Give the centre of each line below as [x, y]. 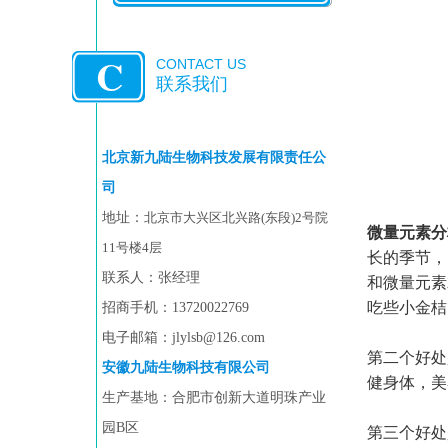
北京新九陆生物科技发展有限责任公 [214, 157]
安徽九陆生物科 [151, 367]
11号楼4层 [132, 247]
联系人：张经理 [151, 277]
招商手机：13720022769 [175, 307]
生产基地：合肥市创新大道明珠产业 [214, 397]
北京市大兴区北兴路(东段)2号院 [236, 217]
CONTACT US [201, 64]
